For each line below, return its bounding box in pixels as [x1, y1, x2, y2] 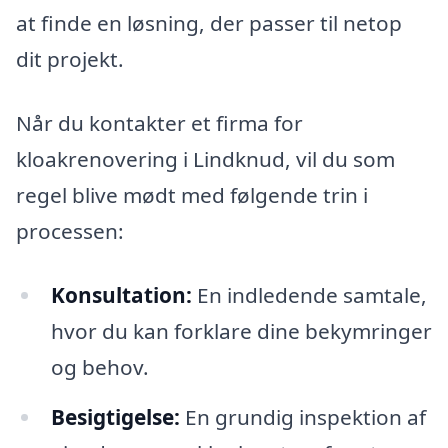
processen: [16, 217, 124, 245]
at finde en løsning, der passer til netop [16, 9, 402, 38]
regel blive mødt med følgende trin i [16, 181, 368, 209]
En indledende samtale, [191, 280, 427, 309]
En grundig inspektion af [179, 402, 426, 431]
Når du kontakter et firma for [16, 109, 303, 137]
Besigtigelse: [50, 402, 180, 431]
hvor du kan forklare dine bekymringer [50, 316, 432, 345]
